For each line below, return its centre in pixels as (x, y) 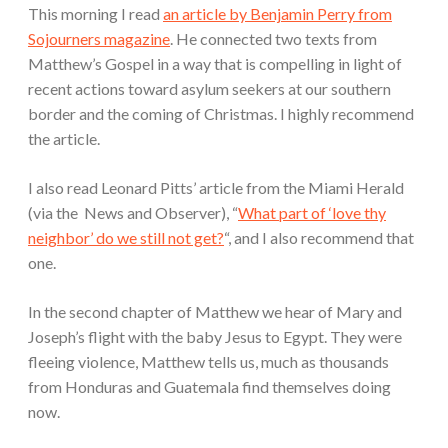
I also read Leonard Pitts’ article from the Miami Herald (216, 188)
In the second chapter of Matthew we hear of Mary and (215, 312)
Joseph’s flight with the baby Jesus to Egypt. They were (215, 337)
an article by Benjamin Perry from (277, 14)
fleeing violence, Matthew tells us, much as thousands (208, 362)
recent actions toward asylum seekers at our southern (209, 89)
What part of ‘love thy (312, 213)
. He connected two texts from (273, 39)
